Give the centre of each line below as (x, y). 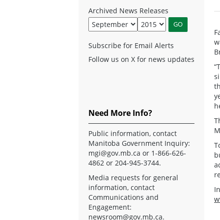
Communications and (124, 197)
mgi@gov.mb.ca (114, 153)
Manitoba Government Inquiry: (139, 143)
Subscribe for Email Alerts (131, 45)
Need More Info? (120, 113)
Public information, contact (133, 133)
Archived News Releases (128, 10)
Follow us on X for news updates (141, 59)
